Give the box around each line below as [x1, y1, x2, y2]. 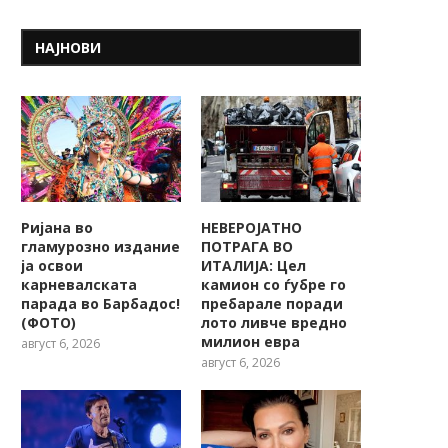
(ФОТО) [21, 313, 76, 333]
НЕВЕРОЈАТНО [201, 218, 303, 238]
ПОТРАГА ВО [201, 237, 294, 257]
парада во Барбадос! [21, 294, 180, 314]
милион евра [201, 332, 301, 352]
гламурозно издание [21, 237, 180, 257]
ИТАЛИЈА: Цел [201, 256, 307, 276]
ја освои [21, 256, 83, 276]
